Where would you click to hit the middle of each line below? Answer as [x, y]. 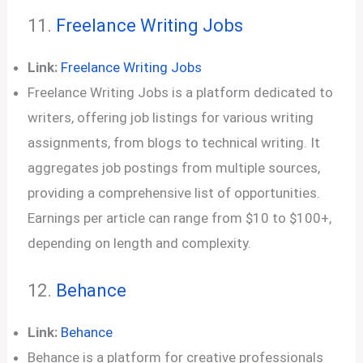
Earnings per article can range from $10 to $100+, [180, 218]
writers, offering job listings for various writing [171, 117]
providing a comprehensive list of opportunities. [174, 193]
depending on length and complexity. [140, 243]
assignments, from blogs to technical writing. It [174, 143]
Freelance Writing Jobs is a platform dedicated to [181, 92]
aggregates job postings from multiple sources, [174, 168]
